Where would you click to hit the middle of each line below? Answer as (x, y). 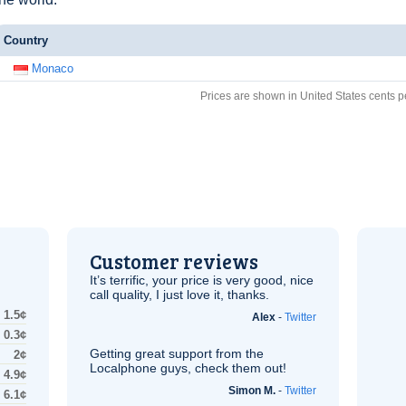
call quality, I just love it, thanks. (179, 295)
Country (26, 40)
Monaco (52, 68)
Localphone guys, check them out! (188, 368)
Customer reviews (174, 261)
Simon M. (252, 391)
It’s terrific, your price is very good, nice (202, 280)
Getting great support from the (177, 353)
